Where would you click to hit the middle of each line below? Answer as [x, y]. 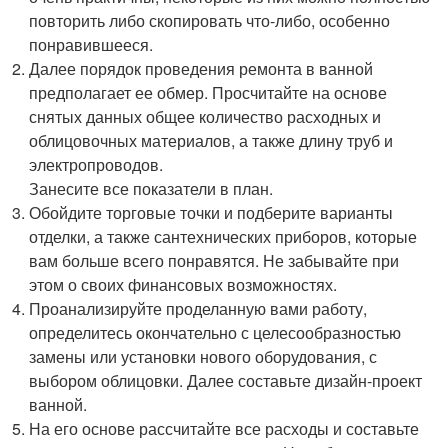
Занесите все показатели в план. [151, 189]
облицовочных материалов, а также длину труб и [211, 141]
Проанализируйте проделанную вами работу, [198, 309]
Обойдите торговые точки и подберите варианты [211, 213]
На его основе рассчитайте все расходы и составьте [224, 429]
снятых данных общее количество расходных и [205, 117]
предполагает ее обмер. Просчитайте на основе [208, 93]
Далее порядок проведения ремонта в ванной [201, 69]
